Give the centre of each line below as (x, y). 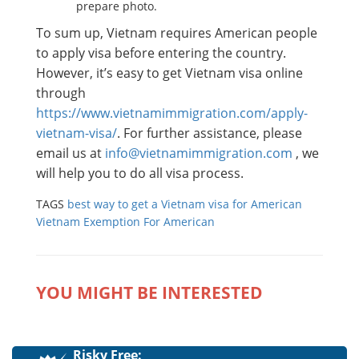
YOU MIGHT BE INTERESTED (149, 292)
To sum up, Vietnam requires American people (177, 32)
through (61, 93)
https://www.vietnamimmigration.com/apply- (172, 113)
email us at (71, 153)
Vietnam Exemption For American (125, 221)
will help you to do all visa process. (140, 173)
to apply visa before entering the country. (161, 52)
